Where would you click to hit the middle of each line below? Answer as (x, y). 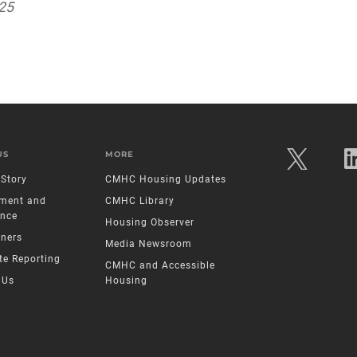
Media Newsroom (149, 244)
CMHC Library (140, 201)
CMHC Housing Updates (166, 180)
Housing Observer (150, 223)
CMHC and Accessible (160, 266)
